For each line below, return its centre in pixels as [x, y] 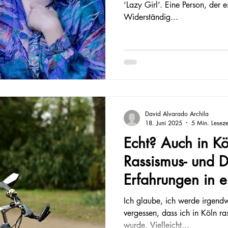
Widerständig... [151, 17]
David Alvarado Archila [177, 113]
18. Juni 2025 [164, 123]
